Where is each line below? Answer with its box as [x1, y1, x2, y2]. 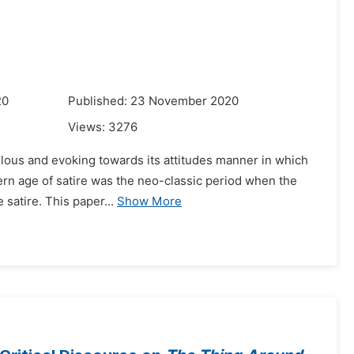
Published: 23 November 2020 [68, 94, 239, 108]
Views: [68, 120, 108, 134]
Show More [117, 194, 182, 209]
